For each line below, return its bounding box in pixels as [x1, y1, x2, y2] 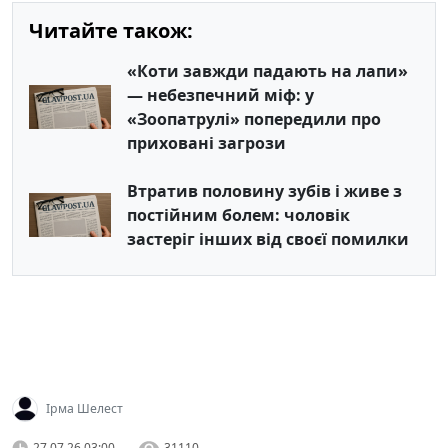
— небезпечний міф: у [127, 84, 314, 106]
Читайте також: [29, 17, 193, 44]
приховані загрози [127, 132, 286, 154]
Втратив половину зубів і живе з [127, 180, 402, 202]
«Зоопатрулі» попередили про [127, 108, 381, 130]
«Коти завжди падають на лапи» [127, 60, 408, 82]
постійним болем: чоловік [127, 204, 350, 226]
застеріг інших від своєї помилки [127, 228, 409, 250]
